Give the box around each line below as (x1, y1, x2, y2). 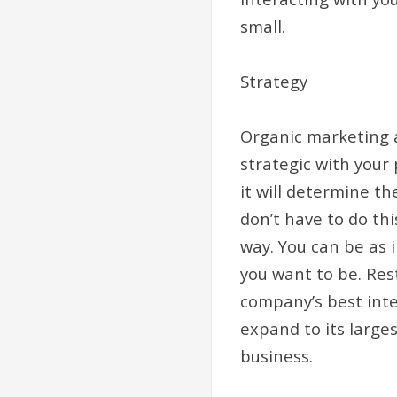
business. (240, 345, 313, 368)
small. (240, 15, 285, 38)
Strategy (240, 70, 307, 93)
